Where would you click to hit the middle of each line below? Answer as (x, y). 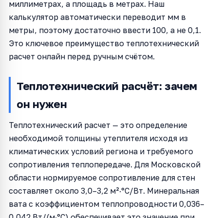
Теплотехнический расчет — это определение (98, 125)
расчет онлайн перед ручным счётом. (82, 56)
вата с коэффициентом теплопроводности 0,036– (107, 204)
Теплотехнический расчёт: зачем (107, 86)
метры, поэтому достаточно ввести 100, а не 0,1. (105, 30)
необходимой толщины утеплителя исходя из (98, 138)
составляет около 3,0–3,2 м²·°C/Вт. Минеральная (104, 191)
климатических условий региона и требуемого (101, 151)
